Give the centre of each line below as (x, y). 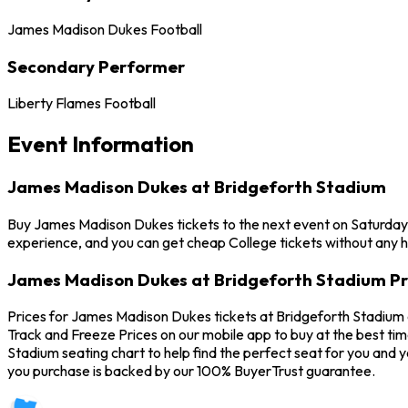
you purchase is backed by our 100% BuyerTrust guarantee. (191, 371)
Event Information (101, 144)
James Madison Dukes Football (105, 29)
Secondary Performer (96, 66)
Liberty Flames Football (82, 103)
